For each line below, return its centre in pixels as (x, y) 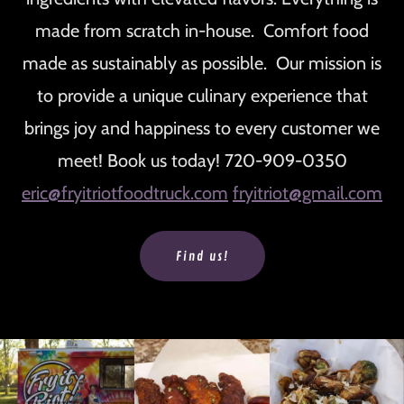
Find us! (202, 256)
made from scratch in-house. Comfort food (202, 31)
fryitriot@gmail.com (308, 193)
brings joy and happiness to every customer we (202, 129)
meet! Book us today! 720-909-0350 (202, 161)
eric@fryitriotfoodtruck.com (125, 193)
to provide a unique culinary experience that (202, 96)
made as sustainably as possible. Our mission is (202, 64)
